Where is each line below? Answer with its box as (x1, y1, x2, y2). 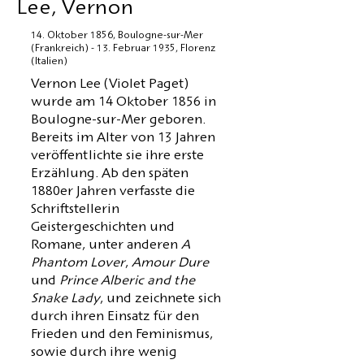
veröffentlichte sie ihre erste (31, 150, 204, 163)
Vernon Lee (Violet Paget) (31, 79, 188, 92)
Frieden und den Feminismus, (31, 329, 213, 342)
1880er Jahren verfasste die (31, 186, 195, 199)
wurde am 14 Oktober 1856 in (31, 97, 216, 110)
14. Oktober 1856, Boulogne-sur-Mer (31, 31, 203, 41)
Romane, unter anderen (31, 240, 178, 253)
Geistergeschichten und (31, 222, 175, 235)
